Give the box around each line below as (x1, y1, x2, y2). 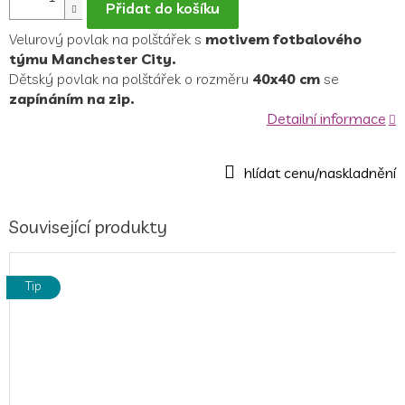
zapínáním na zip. (9, 89, 135, 108)
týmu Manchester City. (9, 49, 176, 68)
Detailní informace (266, 108, 386, 127)
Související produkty (9, 214, 167, 238)
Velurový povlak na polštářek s (9, 29, 202, 48)
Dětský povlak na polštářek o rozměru (9, 69, 249, 88)
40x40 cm (249, 69, 324, 88)
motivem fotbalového (202, 29, 362, 48)
